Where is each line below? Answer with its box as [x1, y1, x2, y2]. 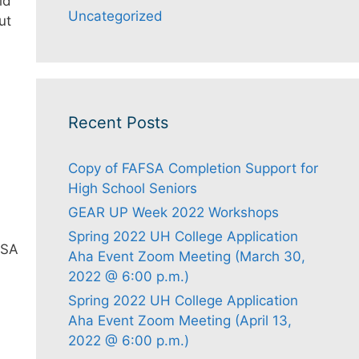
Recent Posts [67, 113, 168, 132]
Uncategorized [67, 8, 163, 24]
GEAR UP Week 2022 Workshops [67, 204, 279, 220]
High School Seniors [67, 180, 197, 196]
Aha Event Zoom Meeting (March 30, [67, 248, 305, 264]
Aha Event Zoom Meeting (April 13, [67, 313, 292, 329]
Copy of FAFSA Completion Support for [67, 160, 318, 176]
